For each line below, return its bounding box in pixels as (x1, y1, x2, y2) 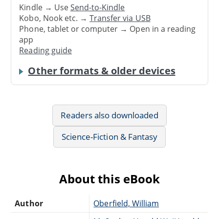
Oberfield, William (93, 198, 159, 209)
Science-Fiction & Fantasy (62, 131, 157, 143)
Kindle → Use (19, 1, 70, 13)
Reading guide (19, 44, 72, 56)
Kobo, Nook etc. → (19, 12, 90, 23)
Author (15, 198, 43, 209)
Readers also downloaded (60, 109, 159, 121)
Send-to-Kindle (70, 1, 125, 13)
